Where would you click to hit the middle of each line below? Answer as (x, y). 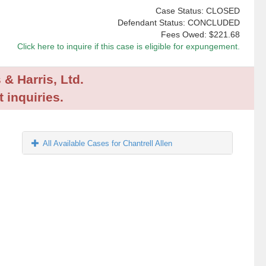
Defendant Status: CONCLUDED (178, 23)
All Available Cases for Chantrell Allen (108, 144)
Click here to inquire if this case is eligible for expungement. (128, 47)
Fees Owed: (185, 35)
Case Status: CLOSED (197, 11)
